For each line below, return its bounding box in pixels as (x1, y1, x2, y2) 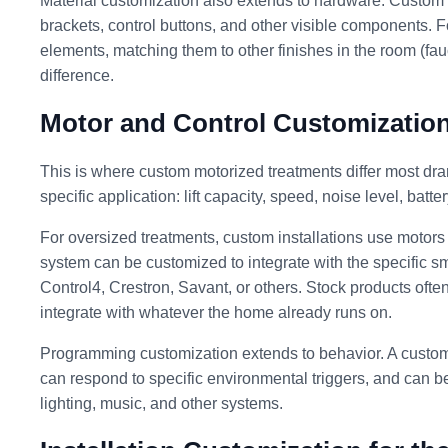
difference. (40, 67, 114, 85)
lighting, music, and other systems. (40, 395, 283, 413)
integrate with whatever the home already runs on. (40, 304, 392, 322)
